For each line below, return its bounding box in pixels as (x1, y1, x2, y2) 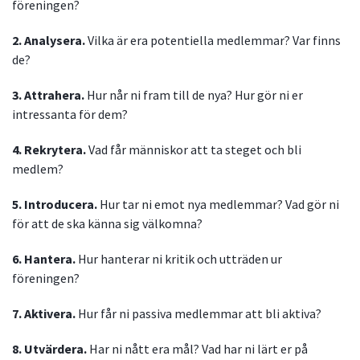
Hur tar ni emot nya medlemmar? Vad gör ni (97, 196, 339, 213)
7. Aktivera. (12, 305, 78, 322)
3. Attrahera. (12, 87, 84, 104)
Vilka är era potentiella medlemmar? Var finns (85, 32, 341, 49)
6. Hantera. (12, 251, 76, 268)
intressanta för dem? (12, 106, 128, 123)
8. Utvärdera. (12, 341, 87, 358)
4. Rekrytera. (12, 141, 88, 158)
